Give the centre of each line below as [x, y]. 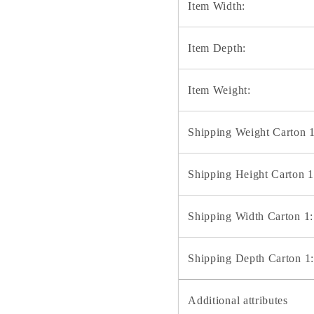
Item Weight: [219, 90]
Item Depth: [217, 48]
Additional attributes [238, 300]
